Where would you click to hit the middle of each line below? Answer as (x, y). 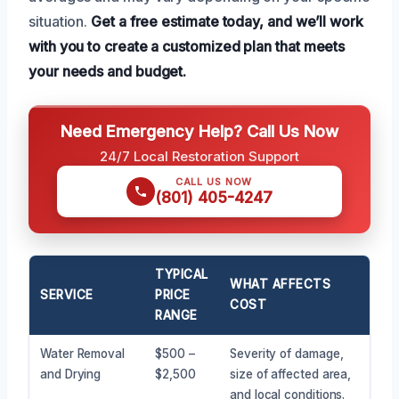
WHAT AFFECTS (281, 284)
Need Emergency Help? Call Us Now (199, 130)
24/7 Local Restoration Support (199, 156)
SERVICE (67, 294)
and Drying (71, 374)
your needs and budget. (108, 71)
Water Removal (82, 353)
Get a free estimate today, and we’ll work (227, 21)
